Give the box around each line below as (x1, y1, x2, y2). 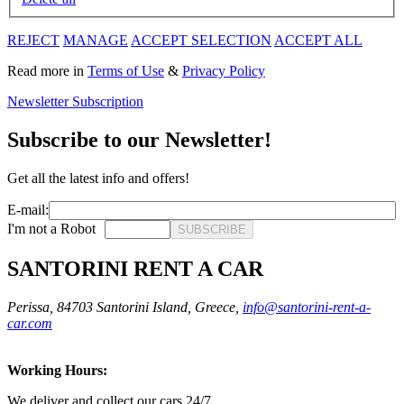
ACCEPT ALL (274, 32, 363, 49)
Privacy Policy (182, 63, 265, 79)
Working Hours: (7, 362, 107, 378)
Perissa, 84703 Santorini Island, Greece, (7, 298, 243, 315)
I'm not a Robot (7, 221, 96, 237)
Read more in (7, 63, 87, 79)
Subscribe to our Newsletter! (7, 128, 271, 152)
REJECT (7, 32, 60, 49)
